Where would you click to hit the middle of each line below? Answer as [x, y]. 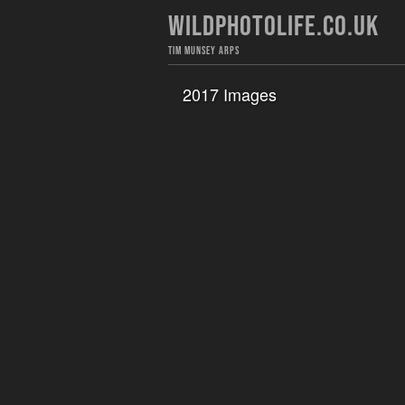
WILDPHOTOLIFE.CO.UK [273, 27]
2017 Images [229, 94]
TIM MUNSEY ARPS [203, 51]
